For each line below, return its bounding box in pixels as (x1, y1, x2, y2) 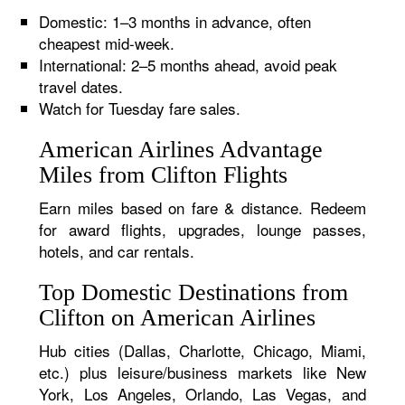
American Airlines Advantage (39, 137, 324, 163)
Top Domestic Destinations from (39, 279, 349, 306)
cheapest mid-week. (39, 32, 175, 54)
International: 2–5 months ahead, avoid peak (39, 53, 338, 76)
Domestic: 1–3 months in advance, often (39, 10, 312, 33)
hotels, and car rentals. (39, 240, 195, 262)
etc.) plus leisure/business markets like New (39, 361, 366, 383)
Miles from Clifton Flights (39, 162, 288, 188)
